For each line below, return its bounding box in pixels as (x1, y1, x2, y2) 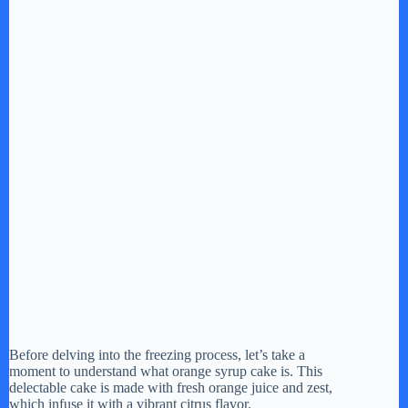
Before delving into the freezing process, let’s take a (9, 347, 305, 362)
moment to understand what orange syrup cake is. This (9, 363, 322, 379)
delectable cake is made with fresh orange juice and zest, (9, 380, 332, 395)
